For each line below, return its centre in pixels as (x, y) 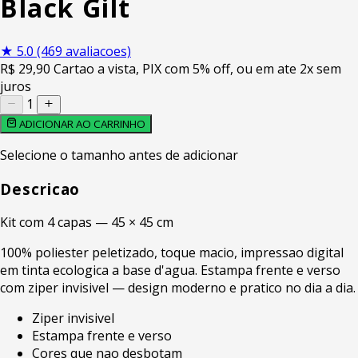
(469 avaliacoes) (84, 51)
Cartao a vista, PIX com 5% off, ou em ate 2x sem (197, 68)
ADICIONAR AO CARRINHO (82, 123)
